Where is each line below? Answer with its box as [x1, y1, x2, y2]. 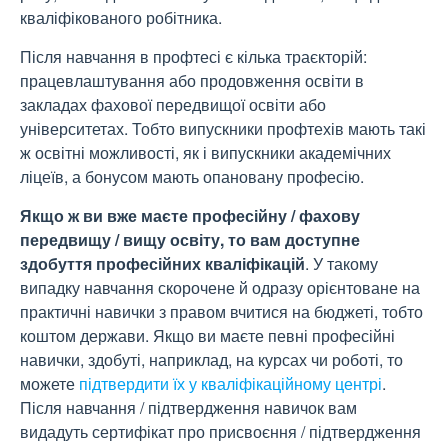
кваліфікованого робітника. [20, 6, 222, 29]
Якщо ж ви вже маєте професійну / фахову [20, 204, 360, 227]
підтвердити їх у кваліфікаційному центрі [79, 372, 382, 395]
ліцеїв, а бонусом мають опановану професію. [20, 165, 364, 188]
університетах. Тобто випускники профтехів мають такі [20, 117, 426, 140]
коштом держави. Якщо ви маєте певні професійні [20, 324, 395, 347]
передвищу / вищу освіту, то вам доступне [20, 228, 360, 251]
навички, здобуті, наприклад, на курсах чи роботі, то [20, 348, 403, 371]
